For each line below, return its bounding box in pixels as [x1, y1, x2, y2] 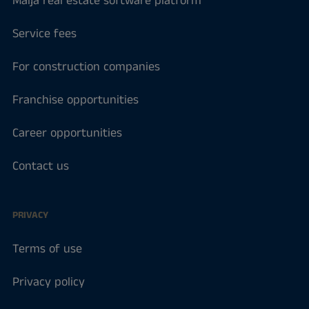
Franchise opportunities [12, 91, 139, 110]
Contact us [12, 157, 69, 176]
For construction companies [12, 58, 160, 77]
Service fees [12, 25, 77, 43]
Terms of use [12, 240, 82, 259]
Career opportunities [12, 124, 122, 143]
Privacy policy [12, 273, 85, 292]
